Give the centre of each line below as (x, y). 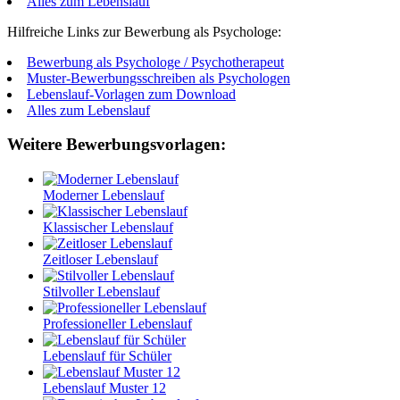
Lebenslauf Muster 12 (104, 388)
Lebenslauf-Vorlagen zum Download (131, 94)
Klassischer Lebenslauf (108, 228)
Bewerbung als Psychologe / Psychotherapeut (155, 62)
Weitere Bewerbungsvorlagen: (117, 145)
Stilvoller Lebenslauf (101, 292)
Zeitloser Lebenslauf (100, 260)
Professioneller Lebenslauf (117, 324)
